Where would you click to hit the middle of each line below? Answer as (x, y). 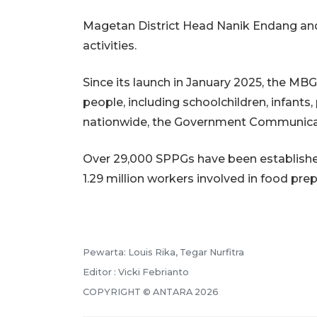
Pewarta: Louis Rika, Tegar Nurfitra (163, 252)
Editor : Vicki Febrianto (136, 272)
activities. (110, 45)
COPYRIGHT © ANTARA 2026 (151, 292)
